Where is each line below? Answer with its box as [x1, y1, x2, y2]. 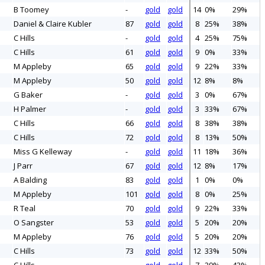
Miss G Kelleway [14, 146, 72, 157]
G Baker [14, 89, 43, 101]
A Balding [14, 174, 47, 186]
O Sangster [14, 217, 54, 228]
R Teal [14, 203, 35, 214]
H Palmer [14, 104, 46, 115]
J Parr [14, 160, 33, 172]
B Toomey [14, 4, 49, 15]
